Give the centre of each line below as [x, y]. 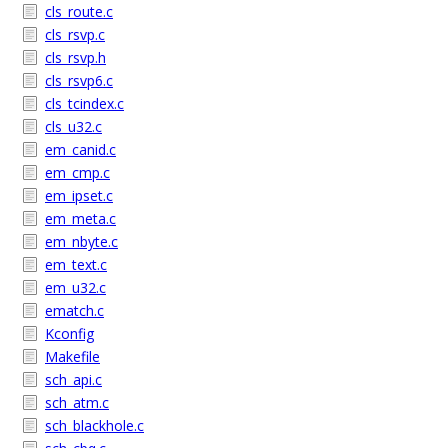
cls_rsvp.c [75, 34]
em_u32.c [75, 287]
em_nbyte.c [81, 241]
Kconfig [69, 333]
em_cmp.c [77, 172]
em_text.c [76, 264]
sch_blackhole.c [94, 425]
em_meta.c [80, 218]
